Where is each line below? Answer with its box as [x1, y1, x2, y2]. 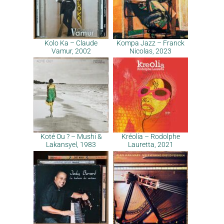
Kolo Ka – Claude [44, 39, 97, 47]
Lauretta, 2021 [127, 140, 173, 148]
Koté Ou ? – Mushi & [40, 132, 102, 140]
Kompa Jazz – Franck [116, 39, 184, 47]
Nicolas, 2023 [129, 47, 171, 55]
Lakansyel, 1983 [46, 140, 96, 148]
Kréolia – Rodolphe [121, 132, 180, 140]
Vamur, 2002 [51, 47, 91, 55]
